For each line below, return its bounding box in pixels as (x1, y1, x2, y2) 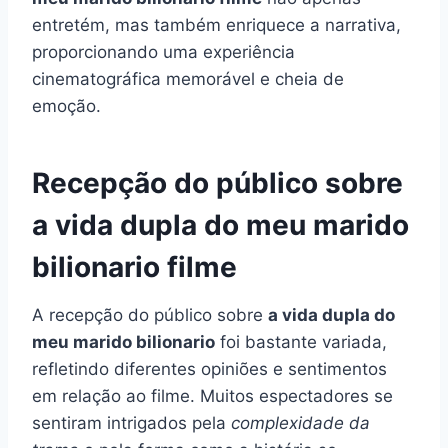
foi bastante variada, (215, 331, 387, 352)
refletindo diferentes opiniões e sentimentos (32, 358, 387, 379)
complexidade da (231, 412, 370, 433)
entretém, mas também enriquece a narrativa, (32, 14, 401, 35)
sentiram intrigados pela (32, 412, 231, 433)
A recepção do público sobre (32, 304, 268, 325)
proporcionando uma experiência (32, 41, 295, 62)
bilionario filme (32, 249, 237, 284)
